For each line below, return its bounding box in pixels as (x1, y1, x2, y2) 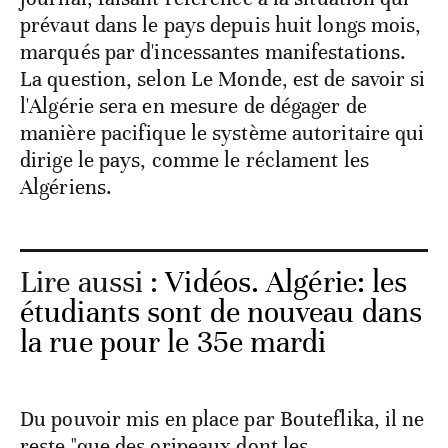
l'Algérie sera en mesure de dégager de (20, 93, 367, 120)
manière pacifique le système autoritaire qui (20, 120, 425, 147)
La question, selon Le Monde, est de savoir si (20, 66, 426, 93)
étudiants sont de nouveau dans (20, 294, 423, 332)
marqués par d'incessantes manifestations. (20, 39, 407, 66)
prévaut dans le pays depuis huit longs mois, (20, 12, 422, 39)
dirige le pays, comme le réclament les (20, 147, 369, 174)
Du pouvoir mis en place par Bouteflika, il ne (20, 406, 425, 433)
